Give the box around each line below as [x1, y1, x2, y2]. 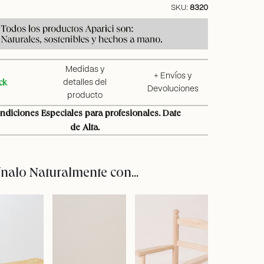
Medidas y [65, 65, 104, 74]
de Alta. [70, 121, 100, 134]
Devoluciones [147, 85, 199, 94]
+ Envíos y [154, 72, 192, 81]
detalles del [62, 78, 107, 87]
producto [67, 91, 103, 100]
